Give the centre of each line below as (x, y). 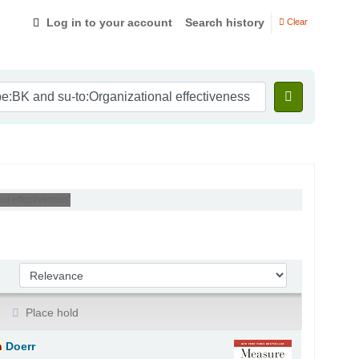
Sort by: (40, 270)
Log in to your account (109, 22)
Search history (225, 22)
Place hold (51, 312)
